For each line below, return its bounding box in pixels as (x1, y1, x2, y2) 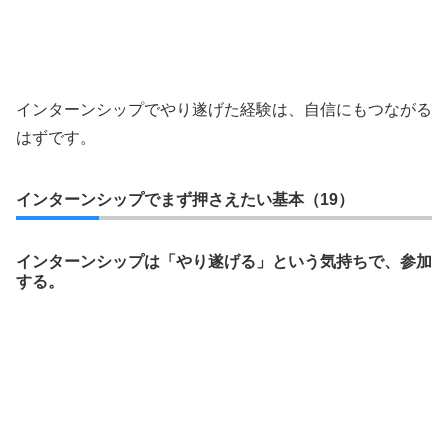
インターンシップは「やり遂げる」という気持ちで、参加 (16, 252, 432, 270)
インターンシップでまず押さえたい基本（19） (16, 190, 354, 208)
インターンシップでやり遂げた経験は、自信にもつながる (16, 100, 432, 118)
